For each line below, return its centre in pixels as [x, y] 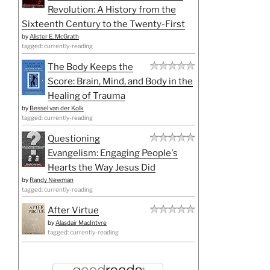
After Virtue [73, 210]
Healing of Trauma [86, 96]
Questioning [74, 138]
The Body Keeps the [90, 67]
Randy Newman [52, 179]
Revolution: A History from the [112, 9]
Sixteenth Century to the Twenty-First [103, 24]
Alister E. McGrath [54, 36]
